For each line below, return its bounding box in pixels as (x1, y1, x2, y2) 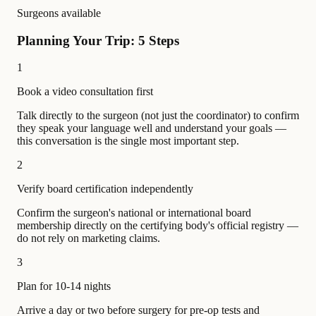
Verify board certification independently (17, 183, 193, 195)
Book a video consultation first (17, 85, 153, 98)
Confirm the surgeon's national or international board (17, 207, 251, 219)
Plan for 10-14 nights (17, 280, 111, 293)
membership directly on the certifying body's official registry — (17, 219, 298, 232)
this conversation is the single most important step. (17, 135, 239, 147)
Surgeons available (17, 7, 101, 19)
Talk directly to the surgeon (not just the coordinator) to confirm (17, 109, 299, 122)
